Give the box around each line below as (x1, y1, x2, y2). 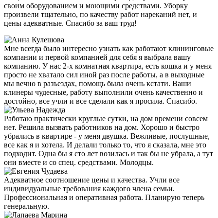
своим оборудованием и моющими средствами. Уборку (4, 1, 188, 10)
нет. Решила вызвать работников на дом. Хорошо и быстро (4, 123, 200, 132)
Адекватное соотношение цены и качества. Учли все (4, 176, 180, 184)
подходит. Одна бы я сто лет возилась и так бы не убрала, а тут (4, 149, 213, 158)
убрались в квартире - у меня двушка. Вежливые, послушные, (4, 132, 210, 141)
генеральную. (4, 202, 49, 211)
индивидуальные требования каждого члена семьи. (4, 184, 175, 193)
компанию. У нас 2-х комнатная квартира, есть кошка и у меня (4, 62, 212, 71)
